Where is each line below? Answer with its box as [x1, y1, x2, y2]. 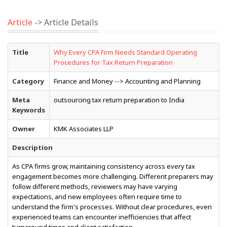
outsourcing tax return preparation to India [54, 95, 184, 104]
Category [12, 77, 44, 86]
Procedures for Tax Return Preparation [54, 58, 173, 67]
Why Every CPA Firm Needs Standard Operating [54, 48, 197, 57]
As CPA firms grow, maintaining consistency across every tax [12, 162, 195, 171]
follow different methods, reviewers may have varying [12, 182, 177, 191]
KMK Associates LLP [54, 124, 113, 133]
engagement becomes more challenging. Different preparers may [12, 172, 213, 181]
